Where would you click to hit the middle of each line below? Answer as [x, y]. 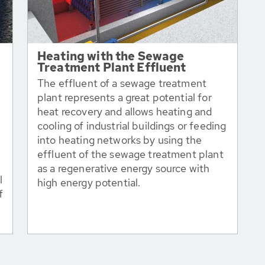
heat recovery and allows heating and [125, 112]
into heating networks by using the [120, 140]
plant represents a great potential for [125, 97]
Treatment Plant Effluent [112, 67]
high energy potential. [89, 182]
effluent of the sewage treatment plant [130, 154]
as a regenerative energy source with [124, 168]
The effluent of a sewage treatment [122, 83]
